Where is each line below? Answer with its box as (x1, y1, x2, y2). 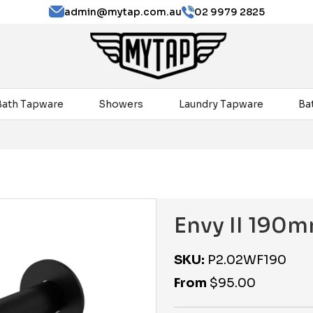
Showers (99, 98, 143, 110)
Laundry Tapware (178, 98, 263, 110)
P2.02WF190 (205, 252, 286, 268)
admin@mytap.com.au (64, 6, 182, 18)
